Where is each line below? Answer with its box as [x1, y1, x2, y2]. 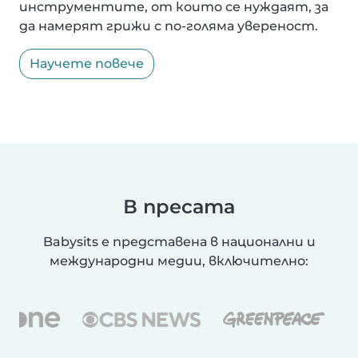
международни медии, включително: [50, 253, 308, 269]
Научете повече [30, 56, 144, 72]
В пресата [123, 195, 235, 219]
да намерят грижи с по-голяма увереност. [19, 18, 318, 34]
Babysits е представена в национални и [42, 234, 316, 250]
